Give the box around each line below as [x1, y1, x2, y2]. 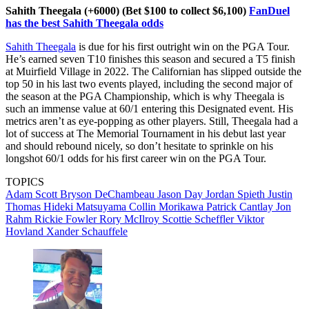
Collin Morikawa [129, 201, 206, 213]
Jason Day [157, 188, 206, 201]
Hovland [6, 226, 46, 238]
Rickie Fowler [34, 213, 99, 226]
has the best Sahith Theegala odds [6, 17, 163, 30]
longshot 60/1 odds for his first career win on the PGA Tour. [6, 152, 269, 165]
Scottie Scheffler [162, 213, 237, 226]
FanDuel [249, 5, 290, 17]
